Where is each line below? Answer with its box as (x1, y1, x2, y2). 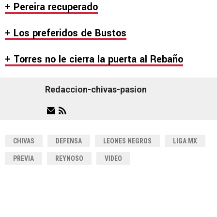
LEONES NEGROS (103, 137, 152, 145)
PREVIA (13, 154, 34, 162)
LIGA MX (173, 137, 197, 145)
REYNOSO (55, 154, 83, 162)
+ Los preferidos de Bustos (5, 26, 126, 40)
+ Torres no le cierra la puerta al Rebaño (5, 52, 183, 66)
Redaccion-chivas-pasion (45, 84, 147, 95)
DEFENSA (56, 137, 82, 145)
